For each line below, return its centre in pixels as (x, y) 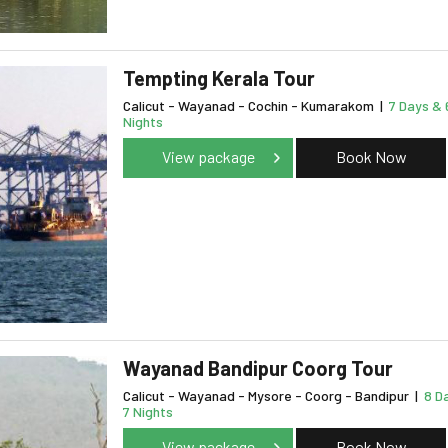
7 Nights (148, 412)
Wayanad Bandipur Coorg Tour (258, 368)
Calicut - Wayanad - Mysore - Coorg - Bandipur (267, 396)
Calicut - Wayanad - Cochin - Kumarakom (250, 106)
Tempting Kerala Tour (219, 78)
